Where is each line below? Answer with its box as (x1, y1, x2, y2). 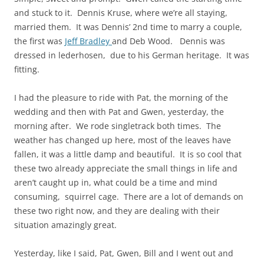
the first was (14, 35, 65, 47)
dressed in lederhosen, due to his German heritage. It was (14, 49, 249, 61)
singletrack (111, 120, 154, 132)
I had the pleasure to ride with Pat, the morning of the (14, 92, 228, 104)
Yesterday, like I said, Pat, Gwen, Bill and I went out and (14, 247, 233, 259)
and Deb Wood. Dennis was (112, 35, 225, 47)
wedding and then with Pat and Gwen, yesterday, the (14, 106, 224, 118)
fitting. (14, 64, 39, 75)
